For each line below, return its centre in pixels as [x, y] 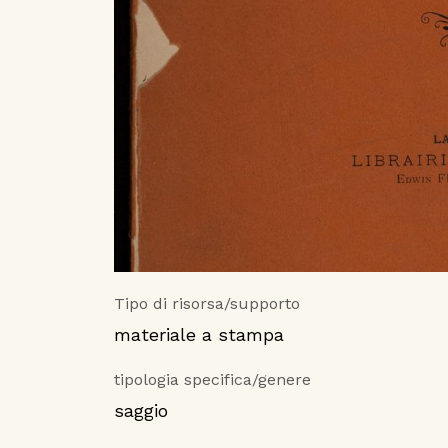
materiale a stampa [199, 335]
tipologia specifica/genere [212, 380]
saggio [141, 411]
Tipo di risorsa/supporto [207, 304]
